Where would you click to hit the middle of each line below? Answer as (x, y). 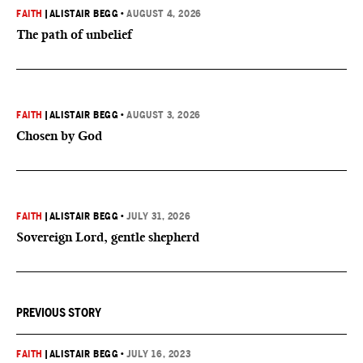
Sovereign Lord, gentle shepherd (108, 237)
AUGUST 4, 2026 (164, 14)
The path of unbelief (74, 34)
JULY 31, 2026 (159, 216)
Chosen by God (59, 136)
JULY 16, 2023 (159, 354)
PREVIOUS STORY (59, 313)
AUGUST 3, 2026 (164, 115)
